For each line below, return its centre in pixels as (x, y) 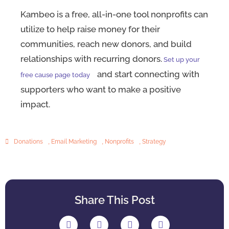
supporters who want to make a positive (101, 89)
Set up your (181, 59)
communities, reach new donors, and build (106, 44)
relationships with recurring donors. (91, 59)
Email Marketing (74, 142)
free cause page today (55, 75)
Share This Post (114, 200)
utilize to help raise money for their (90, 29)
